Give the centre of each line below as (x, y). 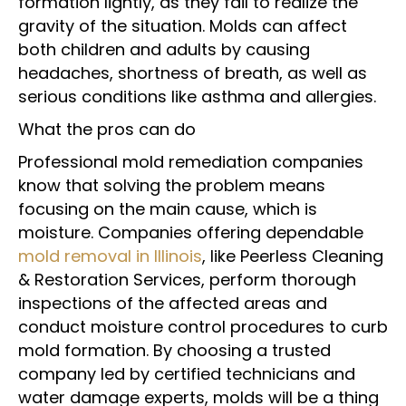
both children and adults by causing (164, 49)
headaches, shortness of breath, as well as (193, 73)
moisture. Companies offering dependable (191, 232)
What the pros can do (107, 129)
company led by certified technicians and (187, 374)
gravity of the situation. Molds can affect (183, 26)
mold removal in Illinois (110, 256)
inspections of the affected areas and (173, 303)
